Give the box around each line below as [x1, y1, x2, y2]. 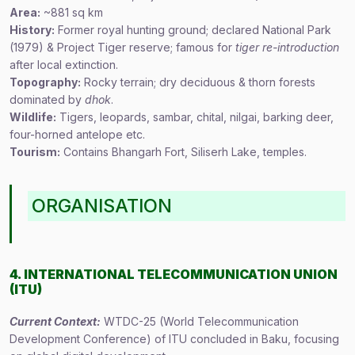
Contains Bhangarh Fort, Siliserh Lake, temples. [60, 145, 307, 158]
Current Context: [10, 315, 101, 328]
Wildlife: [10, 110, 56, 124]
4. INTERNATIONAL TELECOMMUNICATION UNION [10, 266, 338, 282]
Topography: [10, 75, 81, 89]
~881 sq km [40, 6, 103, 19]
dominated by [10, 93, 85, 106]
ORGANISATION [32, 194, 173, 217]
